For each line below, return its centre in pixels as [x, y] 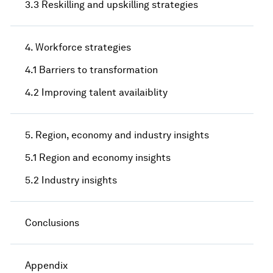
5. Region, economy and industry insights [117, 135]
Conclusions [52, 222]
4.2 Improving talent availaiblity [97, 92]
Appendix [47, 265]
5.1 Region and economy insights [98, 157]
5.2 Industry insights [71, 180]
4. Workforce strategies [78, 47]
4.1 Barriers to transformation [92, 69]
